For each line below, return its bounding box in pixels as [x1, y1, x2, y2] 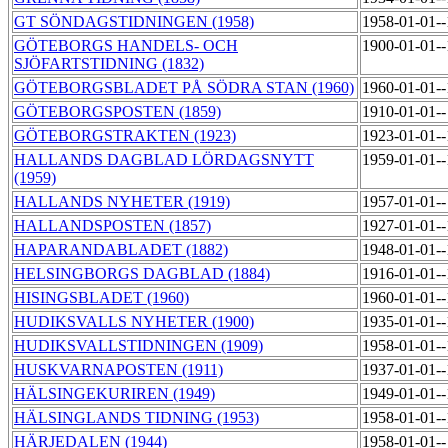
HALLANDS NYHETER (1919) [14, 193, 230, 211]
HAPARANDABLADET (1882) [14, 241, 228, 259]
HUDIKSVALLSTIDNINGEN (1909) [14, 337, 263, 355]
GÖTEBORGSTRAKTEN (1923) [14, 127, 236, 145]
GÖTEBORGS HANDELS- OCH [14, 37, 238, 55]
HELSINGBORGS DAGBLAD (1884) [14, 265, 270, 283]
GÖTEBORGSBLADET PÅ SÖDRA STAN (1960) [14, 79, 354, 97]
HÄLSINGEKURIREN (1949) [14, 385, 215, 403]
